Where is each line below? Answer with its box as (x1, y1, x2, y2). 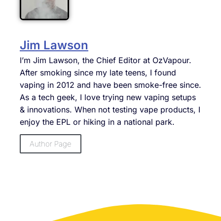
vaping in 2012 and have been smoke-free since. (20, 79, 201, 90)
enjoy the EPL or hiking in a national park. (20, 116, 175, 127)
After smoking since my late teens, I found (20, 67, 176, 77)
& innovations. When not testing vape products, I (20, 104, 200, 114)
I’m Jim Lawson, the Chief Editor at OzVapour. (20, 55, 191, 65)
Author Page (30, 139, 72, 149)
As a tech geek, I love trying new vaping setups (20, 92, 196, 102)
